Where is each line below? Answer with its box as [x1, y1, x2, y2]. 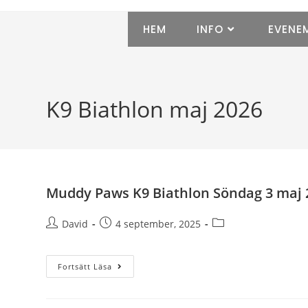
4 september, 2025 [115, 217, 201, 230]
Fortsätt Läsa [58, 261, 113, 272]
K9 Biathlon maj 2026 [46, 94, 263, 124]
